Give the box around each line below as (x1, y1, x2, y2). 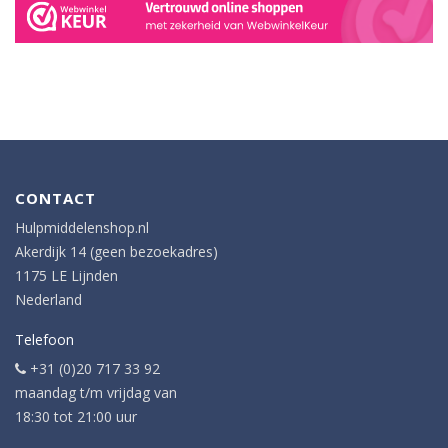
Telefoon (15, 330, 74, 350)
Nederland (15, 290, 82, 310)
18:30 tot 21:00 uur (15, 407, 137, 427)
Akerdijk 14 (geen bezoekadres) (15, 242, 218, 262)
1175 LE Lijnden (15, 266, 118, 286)
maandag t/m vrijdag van (15, 383, 177, 403)
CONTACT (15, 188, 96, 209)
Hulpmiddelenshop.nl (15, 218, 149, 238)
